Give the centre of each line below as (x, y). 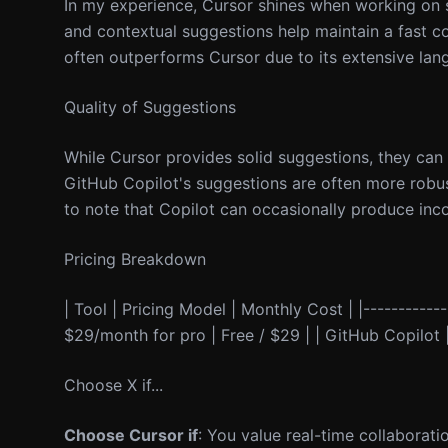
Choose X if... (113, 385)
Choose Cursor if (131, 435)
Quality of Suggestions (150, 107)
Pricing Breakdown (135, 259)
